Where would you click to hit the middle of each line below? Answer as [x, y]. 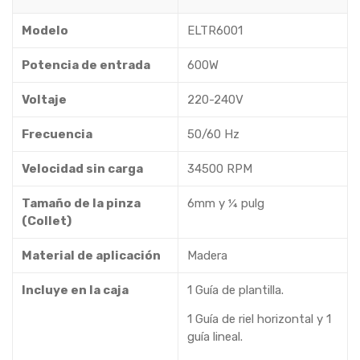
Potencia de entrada [86, 65]
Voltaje [44, 100]
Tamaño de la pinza [81, 203]
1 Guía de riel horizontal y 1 [259, 319]
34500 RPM [219, 169]
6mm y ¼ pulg [225, 203]
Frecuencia [57, 134]
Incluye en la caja [75, 290]
